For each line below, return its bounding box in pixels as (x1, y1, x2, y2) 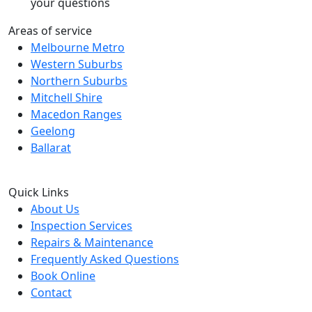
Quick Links (8, 184, 69, 200)
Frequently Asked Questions (31, 251, 179, 267)
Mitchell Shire (31, 89, 102, 105)
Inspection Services (31, 217, 132, 233)
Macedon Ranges (31, 106, 122, 122)
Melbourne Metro (31, 39, 125, 55)
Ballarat (31, 139, 71, 155)
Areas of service (8, 22, 92, 38)
